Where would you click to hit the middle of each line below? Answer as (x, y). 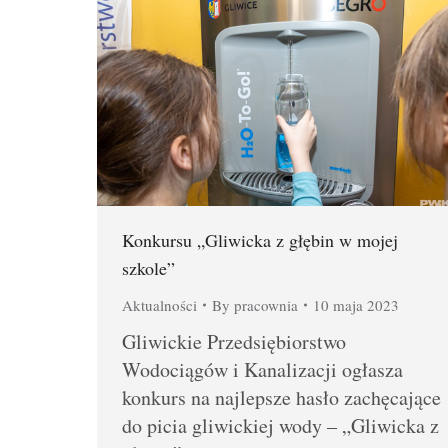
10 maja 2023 (356, 305)
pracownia (266, 305)
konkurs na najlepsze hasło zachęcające (281, 398)
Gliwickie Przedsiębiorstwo (234, 342)
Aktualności (159, 305)
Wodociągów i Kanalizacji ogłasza (262, 370)
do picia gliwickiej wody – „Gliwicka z (280, 426)
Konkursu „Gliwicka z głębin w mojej (260, 240)
